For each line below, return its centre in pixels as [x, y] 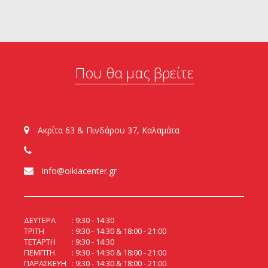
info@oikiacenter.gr [78, 171]
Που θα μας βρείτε [134, 73]
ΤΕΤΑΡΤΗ [40, 242]
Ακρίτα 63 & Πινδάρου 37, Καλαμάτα [107, 130]
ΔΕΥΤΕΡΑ [40, 220]
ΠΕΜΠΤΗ [39, 253]
